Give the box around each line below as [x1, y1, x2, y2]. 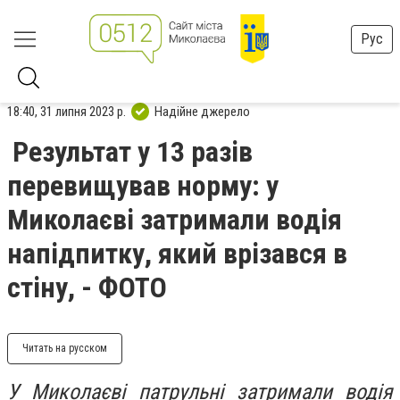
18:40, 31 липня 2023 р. [7, 103, 126, 120]
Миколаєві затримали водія [7, 203, 342, 237]
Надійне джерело [154, 103, 250, 120]
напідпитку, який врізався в [7, 237, 347, 271]
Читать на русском [22, 342, 107, 354]
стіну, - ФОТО [7, 271, 167, 304]
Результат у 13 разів [12, 135, 253, 169]
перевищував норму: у [7, 169, 279, 203]
